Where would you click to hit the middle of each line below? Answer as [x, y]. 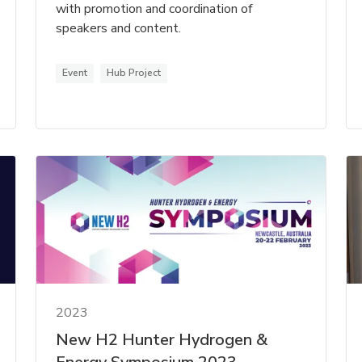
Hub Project [134, 72]
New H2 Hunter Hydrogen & [162, 340]
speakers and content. [119, 28]
